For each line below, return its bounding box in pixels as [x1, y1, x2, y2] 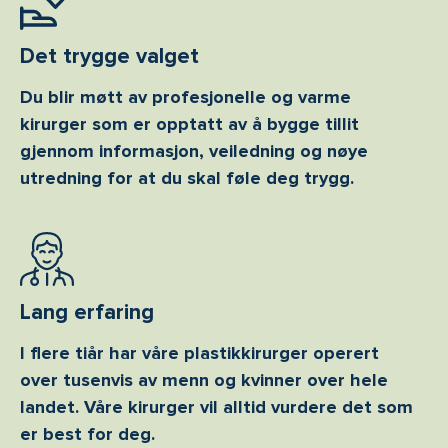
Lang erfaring [20, 298, 154, 325]
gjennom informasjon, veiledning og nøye [20, 139, 368, 162]
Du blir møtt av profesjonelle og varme [20, 85, 351, 108]
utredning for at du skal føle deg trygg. [20, 166, 354, 189]
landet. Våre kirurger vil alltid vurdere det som [20, 395, 413, 418]
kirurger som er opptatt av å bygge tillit [20, 112, 359, 135]
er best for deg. [20, 422, 155, 445]
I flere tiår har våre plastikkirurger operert [20, 341, 379, 364]
